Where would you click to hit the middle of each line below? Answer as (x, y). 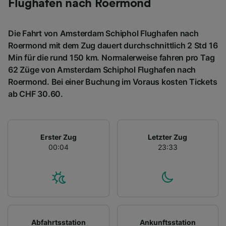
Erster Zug (58, 137)
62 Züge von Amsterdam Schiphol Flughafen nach (102, 69)
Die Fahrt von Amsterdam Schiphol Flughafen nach (103, 33)
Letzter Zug (168, 137)
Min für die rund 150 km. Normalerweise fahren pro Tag (111, 57)
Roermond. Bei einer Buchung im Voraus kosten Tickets (113, 81)
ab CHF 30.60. (36, 94)
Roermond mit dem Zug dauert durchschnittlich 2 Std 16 (113, 45)
